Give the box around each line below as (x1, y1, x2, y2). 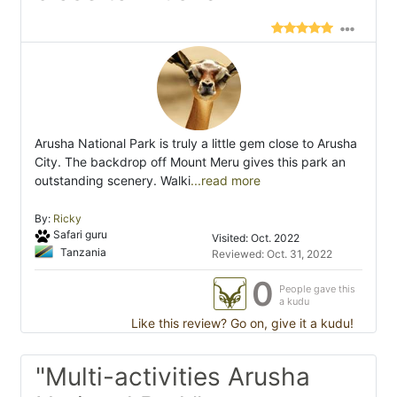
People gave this (279, 283, 355, 296)
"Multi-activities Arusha (35, 362, 310, 393)
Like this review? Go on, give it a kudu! (128, 315, 354, 331)
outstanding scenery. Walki (35, 173, 191, 189)
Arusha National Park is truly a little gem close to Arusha (35, 136, 357, 152)
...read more (191, 173, 261, 189)
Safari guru (52, 228, 107, 242)
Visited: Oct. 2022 (212, 231, 300, 245)
